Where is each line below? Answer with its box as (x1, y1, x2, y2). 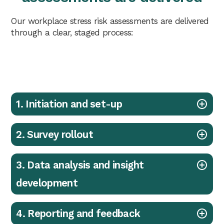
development (16, 177, 77, 189)
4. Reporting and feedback (16, 207, 140, 220)
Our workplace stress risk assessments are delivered (11, 16, 209, 26)
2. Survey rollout (16, 128, 93, 141)
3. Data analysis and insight (16, 159, 144, 171)
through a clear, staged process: (11, 27, 133, 38)
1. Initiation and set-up (16, 98, 122, 110)
